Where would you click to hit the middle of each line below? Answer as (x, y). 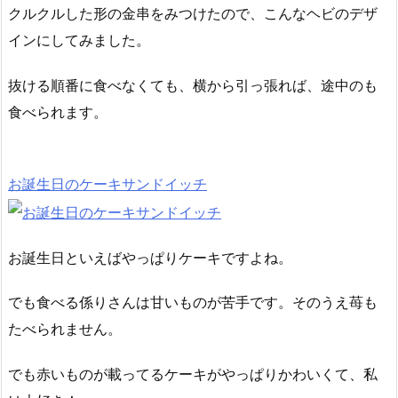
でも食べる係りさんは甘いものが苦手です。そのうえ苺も (193, 302)
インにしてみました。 (79, 40)
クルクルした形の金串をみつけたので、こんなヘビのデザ (193, 14)
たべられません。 (65, 329)
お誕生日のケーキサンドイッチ (107, 184)
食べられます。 (58, 112)
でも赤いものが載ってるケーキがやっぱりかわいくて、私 (193, 374)
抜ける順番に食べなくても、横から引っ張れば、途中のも (193, 86)
